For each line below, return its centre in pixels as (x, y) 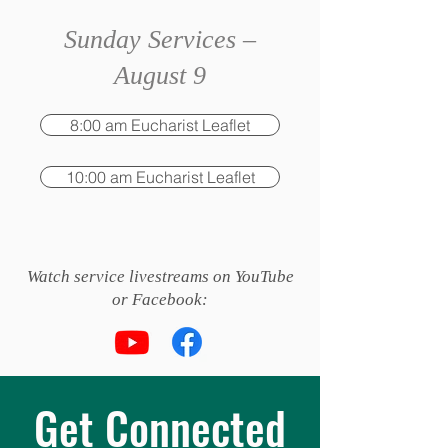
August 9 (160, 75)
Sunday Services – (160, 39)
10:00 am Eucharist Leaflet (160, 177)
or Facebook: (160, 299)
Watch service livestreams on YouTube (160, 276)
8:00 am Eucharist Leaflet (160, 125)
